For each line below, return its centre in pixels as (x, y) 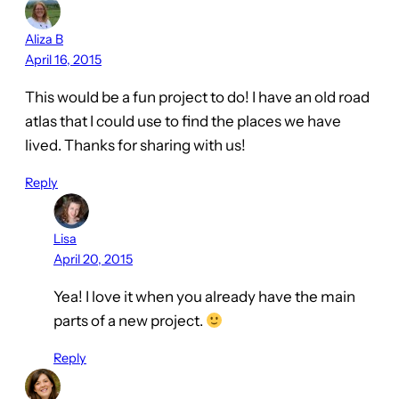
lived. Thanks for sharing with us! (135, 146)
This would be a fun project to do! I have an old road (197, 98)
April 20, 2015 (93, 260)
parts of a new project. (130, 321)
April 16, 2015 (63, 60)
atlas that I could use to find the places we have (183, 122)
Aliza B (44, 40)
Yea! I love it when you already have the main (204, 297)
